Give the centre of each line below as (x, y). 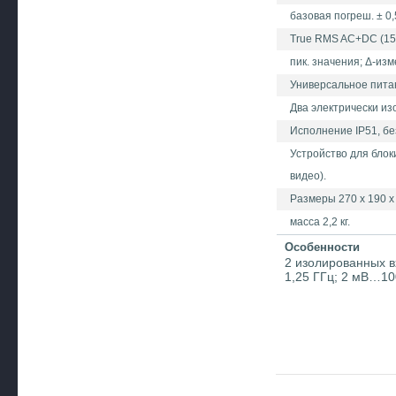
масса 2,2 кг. (320, 222)
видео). (308, 176)
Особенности (322, 247)
